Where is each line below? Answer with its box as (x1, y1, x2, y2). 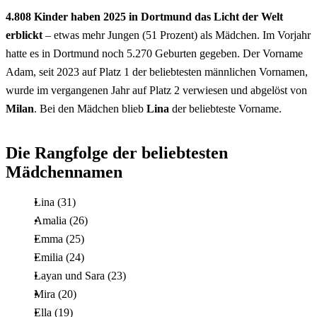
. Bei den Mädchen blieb (34, 102, 146, 115)
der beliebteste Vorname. (172, 102, 282, 115)
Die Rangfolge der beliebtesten (6, 143, 228, 162)
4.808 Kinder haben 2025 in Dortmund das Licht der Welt (6, 10, 283, 23)
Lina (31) (34, 195, 76, 208)
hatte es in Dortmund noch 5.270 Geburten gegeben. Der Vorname (6, 47, 303, 59)
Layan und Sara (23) (34, 269, 126, 282)
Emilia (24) (34, 250, 84, 263)
